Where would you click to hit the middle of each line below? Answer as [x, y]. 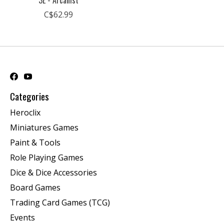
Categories [29, 96]
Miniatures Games [44, 127]
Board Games [35, 187]
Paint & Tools [35, 142]
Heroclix [25, 112]
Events [22, 217]
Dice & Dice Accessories [53, 172]
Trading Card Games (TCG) [60, 202]
